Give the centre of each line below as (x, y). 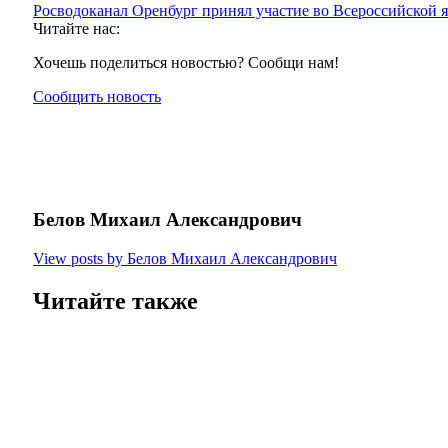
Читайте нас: (76, 29)
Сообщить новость (97, 97)
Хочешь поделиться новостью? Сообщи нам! (186, 63)
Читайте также (115, 300)
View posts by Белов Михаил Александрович (185, 258)
